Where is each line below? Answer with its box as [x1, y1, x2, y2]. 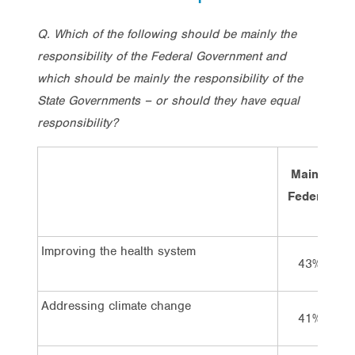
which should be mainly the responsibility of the [37, 70, 303, 86]
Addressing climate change [41, 297, 191, 314]
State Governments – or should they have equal [37, 92, 300, 109]
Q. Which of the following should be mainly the [37, 25, 296, 42]
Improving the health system [41, 242, 196, 259]
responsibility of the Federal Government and [37, 48, 286, 64]
